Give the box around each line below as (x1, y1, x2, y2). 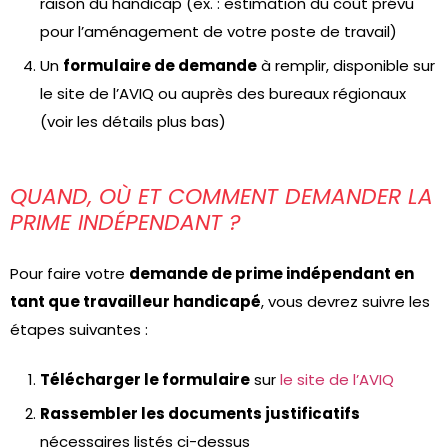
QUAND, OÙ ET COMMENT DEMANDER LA (10, 181, 433, 212)
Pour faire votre (10, 263, 129, 284)
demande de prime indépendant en (129, 263, 414, 284)
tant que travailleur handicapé (10, 291, 261, 312)
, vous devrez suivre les (261, 291, 430, 312)
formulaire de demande (63, 55, 257, 76)
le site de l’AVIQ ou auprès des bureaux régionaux (40, 83, 406, 104)
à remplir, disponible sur (257, 55, 435, 76)
